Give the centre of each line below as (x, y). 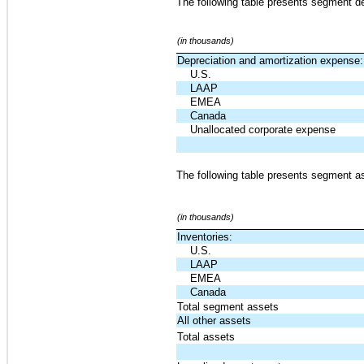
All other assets (214, 321)
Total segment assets (228, 307)
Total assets (206, 337)
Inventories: (205, 237)
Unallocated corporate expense (263, 129)
